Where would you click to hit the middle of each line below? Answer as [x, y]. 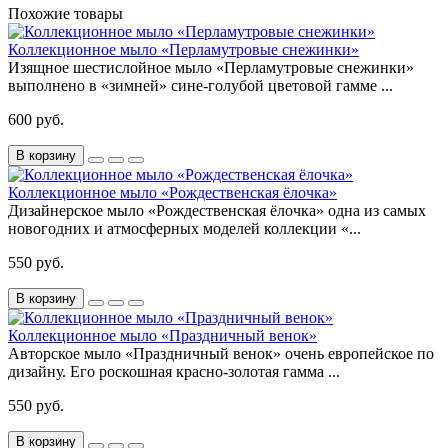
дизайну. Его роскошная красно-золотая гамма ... [174, 372]
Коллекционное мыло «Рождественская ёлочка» [172, 193]
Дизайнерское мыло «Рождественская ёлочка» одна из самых [217, 211]
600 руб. [36, 120]
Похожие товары [65, 14]
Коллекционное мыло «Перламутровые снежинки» [183, 50]
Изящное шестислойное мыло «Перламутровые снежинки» [211, 68]
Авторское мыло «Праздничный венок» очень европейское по [221, 354]
